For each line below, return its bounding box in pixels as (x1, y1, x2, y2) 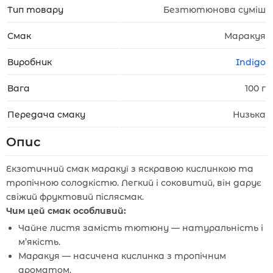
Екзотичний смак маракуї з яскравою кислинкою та (6, 163, 253, 174)
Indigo (236, 57, 266, 68)
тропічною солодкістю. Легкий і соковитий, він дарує (6, 177, 261, 188)
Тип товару (7, 4, 63, 15)
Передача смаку (7, 109, 85, 120)
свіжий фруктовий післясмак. (6, 191, 144, 202)
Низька (233, 109, 266, 120)
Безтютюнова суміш (163, 4, 266, 15)
